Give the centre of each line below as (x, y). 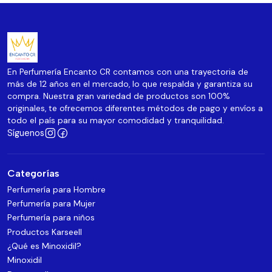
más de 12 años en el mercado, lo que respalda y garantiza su (130, 84)
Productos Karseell (45, 232)
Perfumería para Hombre (56, 189)
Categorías (33, 174)
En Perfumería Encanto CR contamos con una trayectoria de (128, 72)
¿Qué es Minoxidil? (44, 246)
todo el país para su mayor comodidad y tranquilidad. (116, 121)
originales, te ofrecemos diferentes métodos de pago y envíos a (135, 109)
